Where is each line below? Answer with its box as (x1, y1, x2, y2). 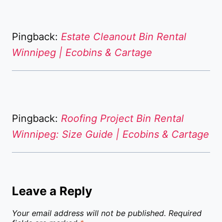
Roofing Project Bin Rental (61, 112, 184, 124)
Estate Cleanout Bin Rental (61, 30, 186, 43)
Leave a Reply (12, 183, 92, 198)
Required (168, 208, 202, 218)
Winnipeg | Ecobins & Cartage (12, 46, 152, 58)
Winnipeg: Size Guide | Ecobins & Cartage (12, 128, 209, 140)
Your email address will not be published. (12, 208, 166, 218)
